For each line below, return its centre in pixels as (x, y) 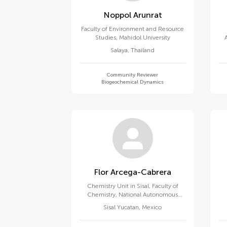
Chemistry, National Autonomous (133, 195)
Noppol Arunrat (147, 15)
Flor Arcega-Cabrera (141, 172)
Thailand (143, 50)
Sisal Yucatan (121, 207)
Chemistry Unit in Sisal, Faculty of (133, 186)
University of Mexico (133, 203)
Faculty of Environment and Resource (133, 29)
